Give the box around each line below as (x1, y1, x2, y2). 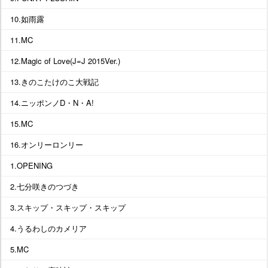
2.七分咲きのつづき (10, 180, 79, 192)
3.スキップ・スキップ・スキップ (10, 201, 126, 213)
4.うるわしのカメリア (10, 222, 87, 234)
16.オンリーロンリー (10, 138, 83, 150)
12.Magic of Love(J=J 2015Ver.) (10, 54, 120, 66)
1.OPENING (10, 159, 53, 171)
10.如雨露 (10, 13, 44, 25)
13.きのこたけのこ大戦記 (10, 75, 99, 87)
